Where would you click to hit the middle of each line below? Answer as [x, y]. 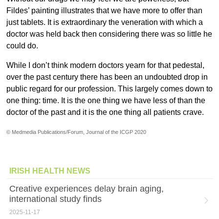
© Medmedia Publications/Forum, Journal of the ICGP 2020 [76, 132]
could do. [22, 46]
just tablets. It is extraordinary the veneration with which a [104, 22]
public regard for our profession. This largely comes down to [109, 89]
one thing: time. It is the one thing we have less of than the [106, 101]
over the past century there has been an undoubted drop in [107, 77]
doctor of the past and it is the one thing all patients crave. [106, 112]
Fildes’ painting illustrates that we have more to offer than [104, 11]
